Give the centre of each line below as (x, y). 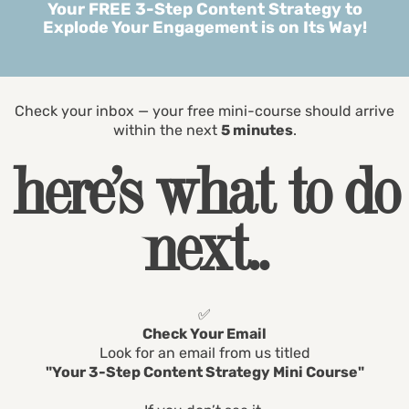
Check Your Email (204, 334)
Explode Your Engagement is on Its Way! (204, 27)
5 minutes (257, 130)
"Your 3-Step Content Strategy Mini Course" (204, 372)
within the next (167, 130)
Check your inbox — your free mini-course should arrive (204, 111)
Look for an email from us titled (204, 353)
